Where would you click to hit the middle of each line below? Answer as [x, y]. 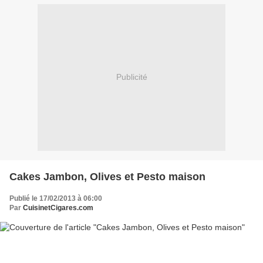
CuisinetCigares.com [58, 208]
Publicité [131, 77]
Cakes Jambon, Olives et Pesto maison [107, 176]
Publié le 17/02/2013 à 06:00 [56, 198]
